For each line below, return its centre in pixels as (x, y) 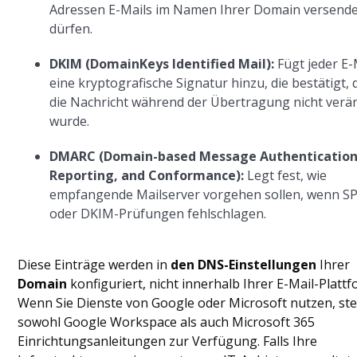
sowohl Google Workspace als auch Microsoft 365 (167, 322)
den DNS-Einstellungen (244, 264)
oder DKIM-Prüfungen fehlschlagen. (158, 213)
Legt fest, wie (286, 175)
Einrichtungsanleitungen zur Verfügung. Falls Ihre (168, 341)
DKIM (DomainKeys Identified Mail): (162, 63)
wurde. (70, 121)
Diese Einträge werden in (94, 264)
